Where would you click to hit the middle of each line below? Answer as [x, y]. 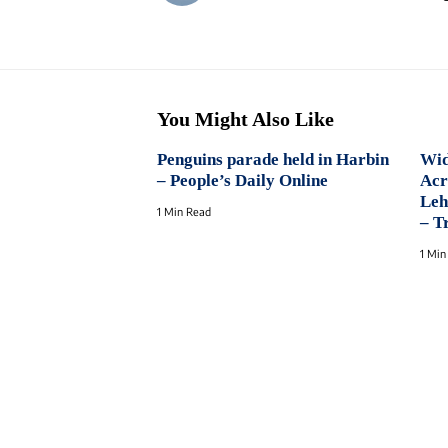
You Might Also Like [245, 118]
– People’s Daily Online [242, 180]
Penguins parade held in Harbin [273, 159]
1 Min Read [184, 211]
